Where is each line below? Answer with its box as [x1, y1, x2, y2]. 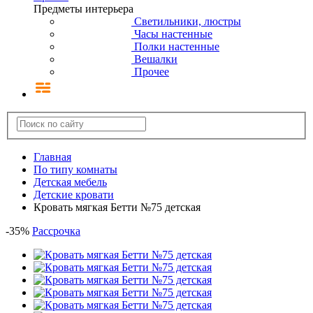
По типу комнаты [34, 163, 117, 176]
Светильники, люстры [134, 15, 241, 27]
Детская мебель [34, 176, 107, 189]
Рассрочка [32, 225, 80, 238]
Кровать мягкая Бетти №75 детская [34, 201, 201, 214]
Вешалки [134, 52, 177, 65]
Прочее [134, 65, 169, 78]
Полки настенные [134, 40, 219, 52]
